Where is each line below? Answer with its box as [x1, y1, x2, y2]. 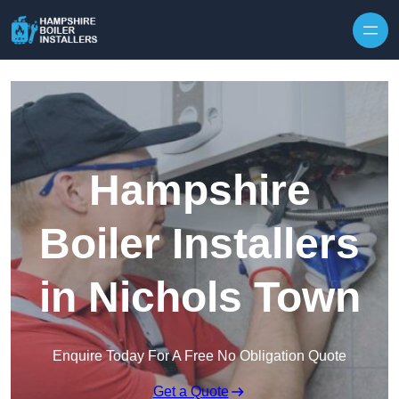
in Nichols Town [38, 273, 361, 322]
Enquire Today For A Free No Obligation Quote [53, 348, 346, 364]
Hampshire [88, 167, 311, 215]
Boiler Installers [39, 220, 360, 268]
